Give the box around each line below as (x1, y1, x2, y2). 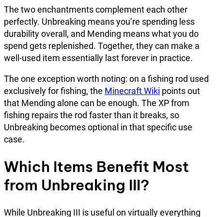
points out (160, 86, 200, 96)
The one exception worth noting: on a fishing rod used (4, 74, 209, 84)
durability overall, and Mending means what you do (4, 29, 199, 39)
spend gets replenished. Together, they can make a (4, 41, 200, 51)
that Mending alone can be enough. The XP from (4, 98, 189, 108)
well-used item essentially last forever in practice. (4, 53, 193, 63)
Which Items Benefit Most (4, 157, 189, 176)
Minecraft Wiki (105, 86, 160, 96)
